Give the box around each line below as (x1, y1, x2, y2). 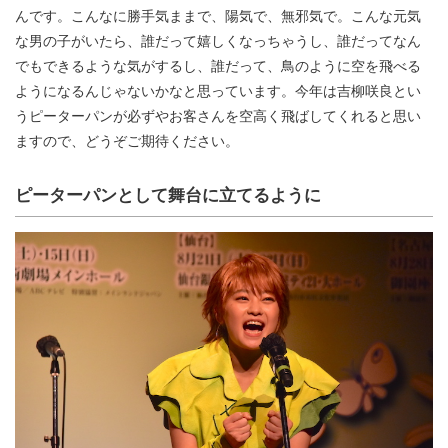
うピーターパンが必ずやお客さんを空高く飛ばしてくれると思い (15, 104, 421, 125)
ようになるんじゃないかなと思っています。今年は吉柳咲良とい (15, 79, 421, 100)
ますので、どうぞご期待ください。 (15, 129, 239, 150)
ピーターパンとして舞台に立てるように (15, 181, 321, 206)
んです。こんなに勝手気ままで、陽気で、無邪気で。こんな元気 (15, 4, 421, 25)
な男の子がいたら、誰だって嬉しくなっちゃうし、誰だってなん (15, 29, 421, 50)
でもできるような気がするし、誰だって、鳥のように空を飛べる (15, 54, 421, 75)
